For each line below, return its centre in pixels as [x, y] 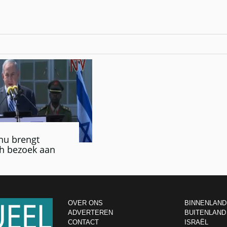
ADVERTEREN [90, 213]
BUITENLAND [205, 213]
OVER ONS [85, 203]
